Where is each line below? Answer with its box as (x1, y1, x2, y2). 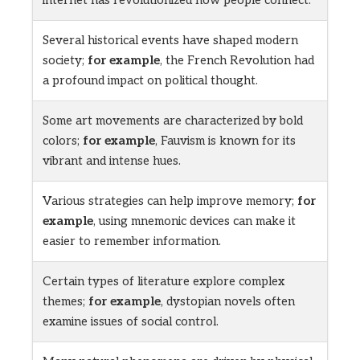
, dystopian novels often (161, 294, 295, 309)
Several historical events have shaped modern (43, 33, 298, 48)
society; (43, 53, 88, 68)
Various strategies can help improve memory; (43, 194, 297, 209)
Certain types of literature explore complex (43, 274, 284, 289)
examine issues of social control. (43, 314, 219, 329)
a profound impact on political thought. (43, 73, 258, 88)
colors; (43, 133, 83, 149)
